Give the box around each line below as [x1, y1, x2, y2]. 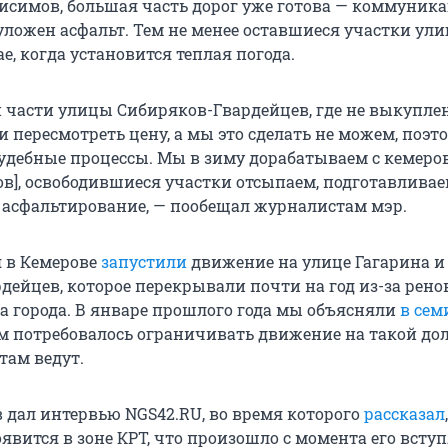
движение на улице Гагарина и [187, 251, 445, 273]
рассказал [364, 403, 445, 425]
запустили [101, 251, 187, 273]
